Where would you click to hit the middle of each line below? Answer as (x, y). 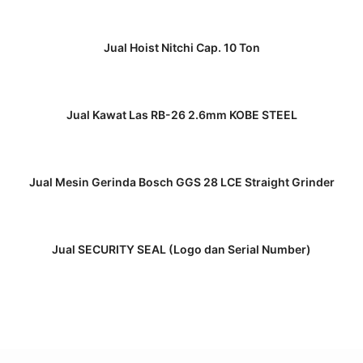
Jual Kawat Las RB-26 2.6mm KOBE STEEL (181, 114)
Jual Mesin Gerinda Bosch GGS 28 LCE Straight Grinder (181, 181)
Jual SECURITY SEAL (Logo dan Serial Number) (181, 249)
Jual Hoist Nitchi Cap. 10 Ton (181, 47)
